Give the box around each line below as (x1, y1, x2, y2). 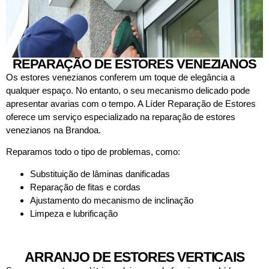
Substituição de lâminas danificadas (30, 168, 170, 179)
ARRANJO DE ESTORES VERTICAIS (24, 249, 245, 265)
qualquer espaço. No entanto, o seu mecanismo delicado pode (6, 85, 250, 95)
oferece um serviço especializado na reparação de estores (6, 111, 235, 122)
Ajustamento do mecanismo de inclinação (30, 195, 193, 205)
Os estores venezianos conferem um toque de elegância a (6, 71, 235, 82)
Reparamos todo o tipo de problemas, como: (6, 147, 180, 157)
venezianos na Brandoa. (6, 124, 101, 135)
